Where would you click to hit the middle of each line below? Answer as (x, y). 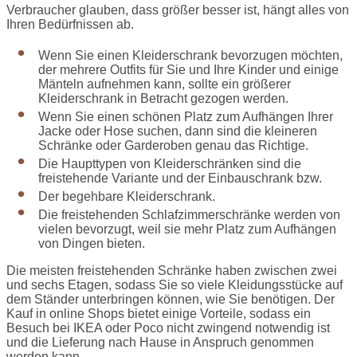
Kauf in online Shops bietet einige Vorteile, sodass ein (159, 314)
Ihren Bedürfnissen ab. (70, 25)
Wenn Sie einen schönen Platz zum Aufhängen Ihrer (186, 117)
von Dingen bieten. (92, 244)
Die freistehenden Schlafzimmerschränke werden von (189, 215)
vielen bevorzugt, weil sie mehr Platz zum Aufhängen (187, 229)
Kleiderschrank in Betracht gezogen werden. (163, 99)
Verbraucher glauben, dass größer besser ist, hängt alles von (178, 10)
